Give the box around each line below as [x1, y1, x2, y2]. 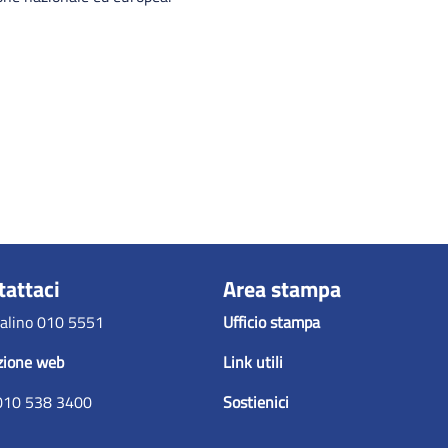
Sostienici [223, 389, 290, 414]
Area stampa [223, 271, 342, 306]
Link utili [223, 349, 284, 374]
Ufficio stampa [223, 309, 321, 334]
